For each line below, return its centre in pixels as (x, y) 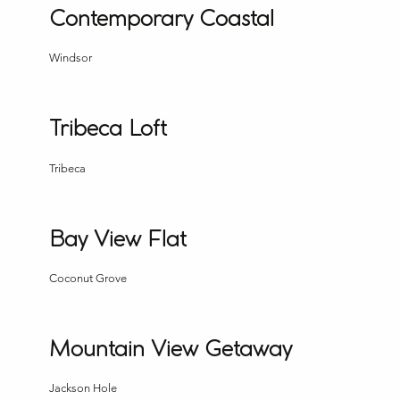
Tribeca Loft (108, 130)
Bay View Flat (118, 240)
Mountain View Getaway (171, 350)
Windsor (71, 58)
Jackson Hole (83, 388)
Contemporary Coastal (162, 19)
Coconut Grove (88, 278)
